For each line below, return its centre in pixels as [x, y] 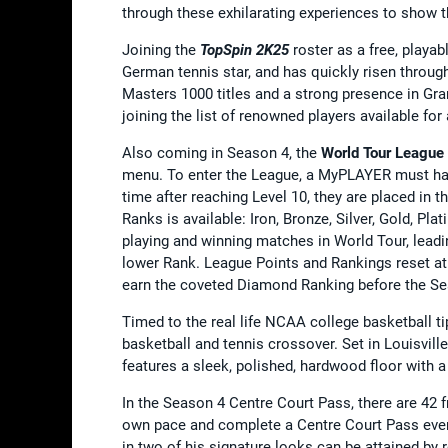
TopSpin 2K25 [244, 49]
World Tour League [382, 152]
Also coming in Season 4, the [221, 152]
